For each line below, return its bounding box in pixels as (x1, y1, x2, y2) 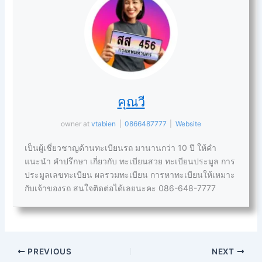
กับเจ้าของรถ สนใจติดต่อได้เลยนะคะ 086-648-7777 (25, 183, 216, 194)
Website (175, 119, 201, 129)
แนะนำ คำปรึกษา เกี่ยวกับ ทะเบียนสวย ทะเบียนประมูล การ (25, 156, 236, 167)
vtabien (91, 119, 116, 129)
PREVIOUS (25, 247, 72, 256)
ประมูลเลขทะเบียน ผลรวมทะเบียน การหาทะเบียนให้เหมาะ (25, 170, 236, 180)
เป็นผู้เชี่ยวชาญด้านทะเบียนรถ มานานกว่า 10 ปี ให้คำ (25, 143, 217, 153)
